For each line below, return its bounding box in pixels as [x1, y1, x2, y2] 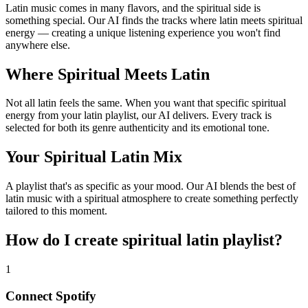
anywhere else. [5, 38, 70, 51]
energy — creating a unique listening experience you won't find [5, 26, 280, 38]
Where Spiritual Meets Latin [5, 65, 210, 83]
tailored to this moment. [5, 205, 107, 217]
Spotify [56, 288, 96, 303]
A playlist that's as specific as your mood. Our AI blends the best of [5, 180, 296, 192]
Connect [5, 288, 56, 303]
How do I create [5, 231, 122, 250]
